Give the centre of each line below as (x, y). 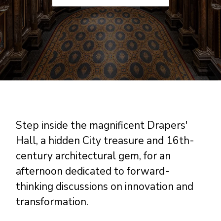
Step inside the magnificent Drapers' (102, 126)
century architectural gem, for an (93, 156)
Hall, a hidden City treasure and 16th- (105, 141)
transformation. (52, 202)
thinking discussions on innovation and (105, 187)
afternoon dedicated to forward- (93, 171)
